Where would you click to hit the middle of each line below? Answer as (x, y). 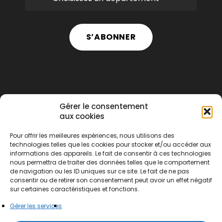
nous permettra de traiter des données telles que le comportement (110, 162)
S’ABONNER (111, 37)
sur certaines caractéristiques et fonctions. (75, 189)
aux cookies (82, 116)
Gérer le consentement (104, 106)
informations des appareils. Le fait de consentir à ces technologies (111, 153)
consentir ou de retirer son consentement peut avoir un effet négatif (111, 180)
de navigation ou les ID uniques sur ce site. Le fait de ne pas (100, 171)
